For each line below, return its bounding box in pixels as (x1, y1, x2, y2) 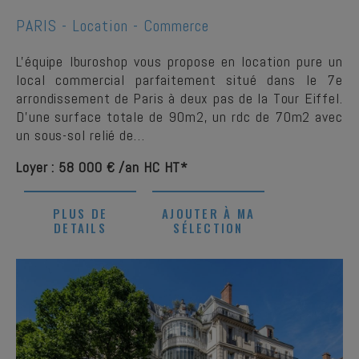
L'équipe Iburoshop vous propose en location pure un (16, 52, 343, 71)
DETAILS (54, 219, 107, 236)
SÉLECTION (173, 219, 244, 236)
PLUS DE (52, 204, 108, 222)
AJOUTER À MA (162, 204, 255, 222)
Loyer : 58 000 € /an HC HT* (16, 158, 189, 176)
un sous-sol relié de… (16, 126, 145, 144)
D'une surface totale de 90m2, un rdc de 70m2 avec (16, 107, 343, 126)
